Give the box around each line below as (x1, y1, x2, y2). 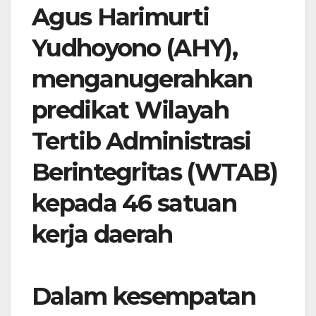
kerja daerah (32, 219, 173, 250)
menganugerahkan (32, 64, 253, 95)
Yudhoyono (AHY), (32, 33, 237, 63)
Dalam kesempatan (32, 281, 255, 312)
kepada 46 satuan (32, 188, 236, 219)
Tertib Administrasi (32, 126, 251, 157)
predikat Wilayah (32, 95, 229, 126)
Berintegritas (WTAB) (32, 157, 277, 188)
